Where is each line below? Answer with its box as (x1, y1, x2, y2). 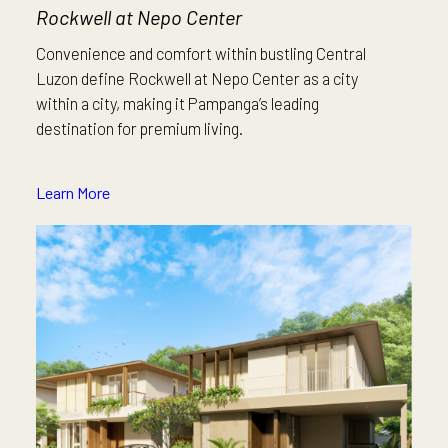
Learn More (36, 183, 110, 203)
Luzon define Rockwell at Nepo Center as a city (36, 68, 358, 89)
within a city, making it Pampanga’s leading (36, 93, 319, 114)
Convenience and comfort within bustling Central (36, 43, 366, 64)
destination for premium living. (36, 118, 243, 139)
